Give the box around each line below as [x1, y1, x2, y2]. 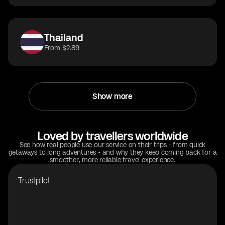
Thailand [44, 32, 83, 44]
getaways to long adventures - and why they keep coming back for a [8, 148, 217, 157]
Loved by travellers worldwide [37, 129, 188, 143]
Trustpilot [18, 176, 50, 185]
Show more [92, 91, 133, 101]
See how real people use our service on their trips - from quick [19, 141, 206, 149]
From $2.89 [44, 44, 79, 52]
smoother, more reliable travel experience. [50, 156, 175, 164]
